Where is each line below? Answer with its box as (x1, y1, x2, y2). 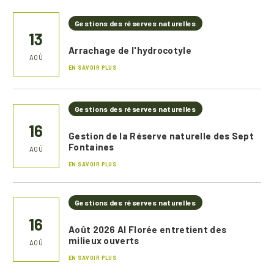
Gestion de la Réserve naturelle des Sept (68, 130, 254, 141)
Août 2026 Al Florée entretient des (68, 224, 227, 235)
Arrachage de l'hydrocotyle (68, 44, 191, 56)
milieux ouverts (68, 235, 139, 246)
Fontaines (68, 141, 114, 152)
